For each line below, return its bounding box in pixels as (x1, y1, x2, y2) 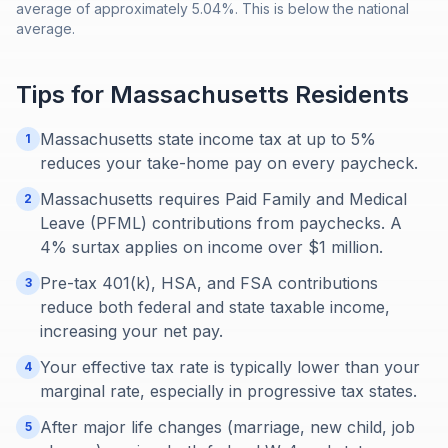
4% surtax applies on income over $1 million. (40, 237, 383, 257)
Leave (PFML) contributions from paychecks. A (40, 213, 402, 233)
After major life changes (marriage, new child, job (40, 417, 415, 437)
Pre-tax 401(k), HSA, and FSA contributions (40, 273, 378, 293)
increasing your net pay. (40, 321, 223, 341)
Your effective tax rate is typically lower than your (40, 357, 420, 377)
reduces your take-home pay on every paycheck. (40, 153, 418, 173)
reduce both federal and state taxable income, (40, 297, 390, 317)
